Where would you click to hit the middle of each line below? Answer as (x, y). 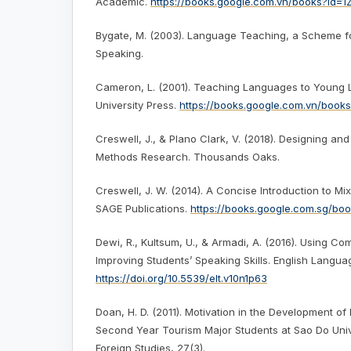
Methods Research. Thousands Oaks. (188, 157)
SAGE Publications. (143, 209)
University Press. (138, 105)
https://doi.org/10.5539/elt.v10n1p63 (181, 279)
